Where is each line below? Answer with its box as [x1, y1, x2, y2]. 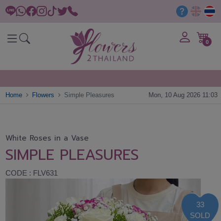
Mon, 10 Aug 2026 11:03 [148, 91, 218, 99]
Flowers [32, 91, 55, 99]
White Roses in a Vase [5, 132, 89, 144]
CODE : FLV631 [5, 168, 58, 177]
